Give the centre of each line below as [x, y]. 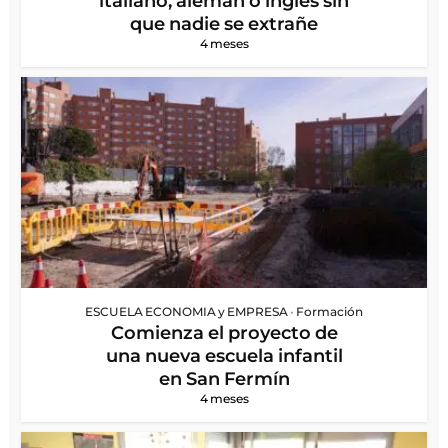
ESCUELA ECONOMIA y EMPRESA [186, 311]
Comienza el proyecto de [224, 332]
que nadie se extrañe [224, 23]
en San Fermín [224, 378]
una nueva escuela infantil [224, 355]
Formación [329, 311]
